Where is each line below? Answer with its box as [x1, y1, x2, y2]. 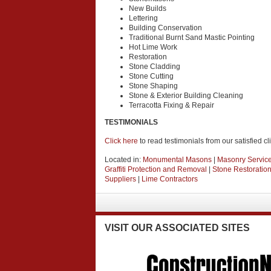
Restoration [129, 53, 167, 61]
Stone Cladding [129, 62, 180, 71]
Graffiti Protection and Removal [105, 165, 207, 174]
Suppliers [105, 175, 136, 183]
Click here [105, 137, 138, 145]
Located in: [105, 155, 143, 164]
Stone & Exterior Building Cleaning [129, 91, 243, 100]
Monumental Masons [143, 155, 212, 164]
